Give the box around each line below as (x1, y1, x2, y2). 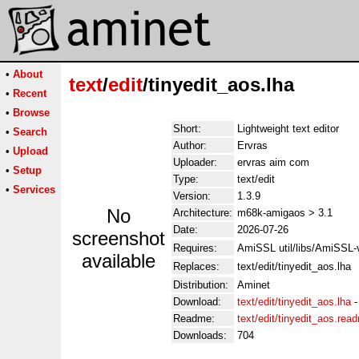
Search (13, 126, 47, 138)
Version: (173, 190, 211, 202)
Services (13, 184, 55, 196)
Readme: (173, 313, 215, 325)
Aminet (237, 279, 270, 291)
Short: (173, 123, 201, 135)
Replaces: (173, 260, 220, 272)
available (82, 250, 155, 272)
